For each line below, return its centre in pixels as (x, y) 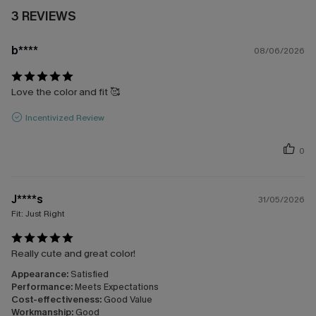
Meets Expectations (117, 287)
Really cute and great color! (73, 254)
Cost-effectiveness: (57, 300)
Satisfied (90, 274)
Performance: (43, 287)
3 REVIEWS (44, 17)
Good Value (128, 300)
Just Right (45, 214)
